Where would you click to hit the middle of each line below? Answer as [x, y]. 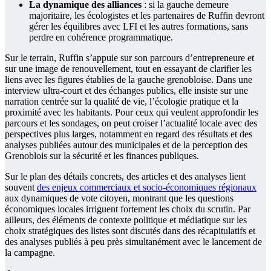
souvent [21, 188]
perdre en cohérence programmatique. [101, 38]
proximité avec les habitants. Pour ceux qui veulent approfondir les [132, 113]
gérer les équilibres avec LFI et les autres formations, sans [139, 27]
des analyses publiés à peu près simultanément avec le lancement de [133, 242]
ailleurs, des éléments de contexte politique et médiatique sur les [126, 220]
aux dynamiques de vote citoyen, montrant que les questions [119, 198]
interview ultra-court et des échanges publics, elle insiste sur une [126, 91]
